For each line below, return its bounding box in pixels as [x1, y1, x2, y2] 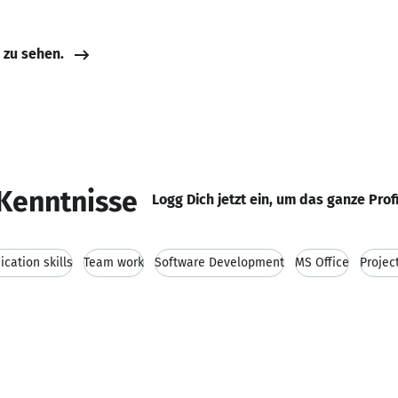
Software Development [155, 255, 284, 270]
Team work [84, 255, 144, 270]
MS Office [295, 255, 349, 270]
